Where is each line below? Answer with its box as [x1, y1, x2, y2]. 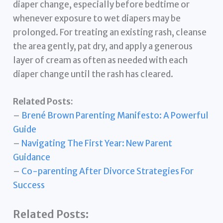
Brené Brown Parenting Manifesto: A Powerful [21, 110, 209, 121]
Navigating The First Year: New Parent [21, 138, 173, 149]
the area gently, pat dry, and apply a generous [13, 40, 193, 52]
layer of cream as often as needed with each [13, 54, 188, 66]
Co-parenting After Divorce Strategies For [21, 166, 194, 177]
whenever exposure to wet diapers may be [13, 12, 181, 24]
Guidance [13, 152, 51, 163]
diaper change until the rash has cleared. [13, 68, 174, 80]
